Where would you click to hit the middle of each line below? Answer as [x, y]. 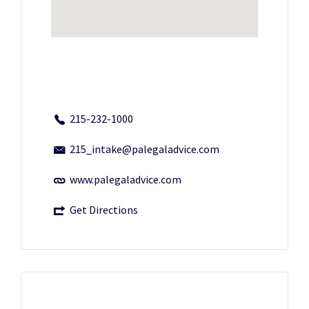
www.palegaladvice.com [126, 179]
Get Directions [104, 210]
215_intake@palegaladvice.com [144, 149]
